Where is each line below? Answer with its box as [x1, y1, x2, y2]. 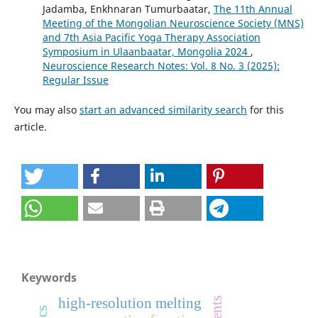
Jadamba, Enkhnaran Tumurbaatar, [42, 2, 214, 16]
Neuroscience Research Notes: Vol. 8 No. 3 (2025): [42, 59, 280, 73]
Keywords [21, 270, 77, 286]
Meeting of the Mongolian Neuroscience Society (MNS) [42, 16, 304, 31]
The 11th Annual [213, 2, 292, 16]
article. [13, 120, 47, 134]
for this [246, 103, 284, 117]
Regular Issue [42, 73, 109, 87]
